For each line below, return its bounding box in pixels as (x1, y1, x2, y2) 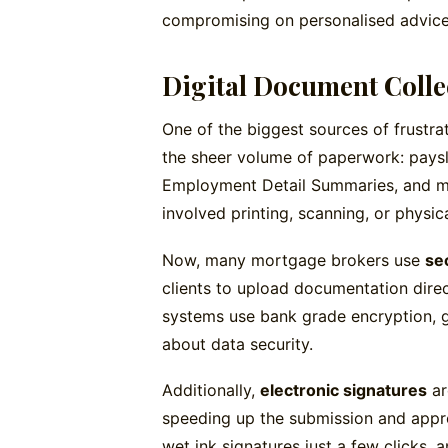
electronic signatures (260, 379, 427, 400)
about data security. (162, 333, 313, 354)
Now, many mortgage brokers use (162, 249, 425, 270)
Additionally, (162, 379, 260, 400)
